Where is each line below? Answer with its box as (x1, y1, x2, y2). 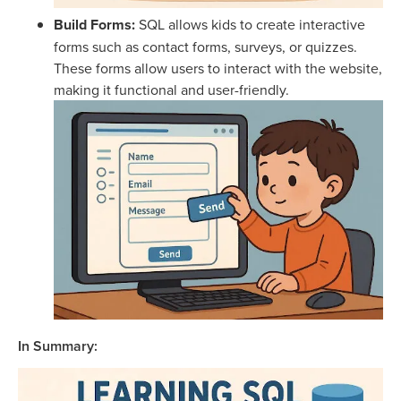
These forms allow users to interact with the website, (54, 57, 382, 78)
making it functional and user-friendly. (54, 79, 289, 99)
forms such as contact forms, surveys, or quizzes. (54, 36, 357, 56)
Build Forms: (54, 13, 135, 35)
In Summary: (18, 335, 98, 356)
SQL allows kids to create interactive (135, 13, 365, 34)
